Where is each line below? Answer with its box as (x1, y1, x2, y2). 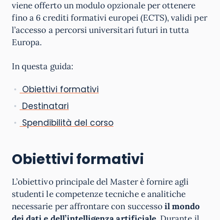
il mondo (164, 201, 200, 212)
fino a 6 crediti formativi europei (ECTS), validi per (12, 12, 207, 23)
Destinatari (20, 100, 69, 112)
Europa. (12, 37, 42, 48)
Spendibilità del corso (20, 117, 114, 129)
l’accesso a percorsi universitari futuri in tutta (12, 25, 190, 35)
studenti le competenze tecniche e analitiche (12, 189, 186, 199)
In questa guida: (12, 61, 73, 72)
